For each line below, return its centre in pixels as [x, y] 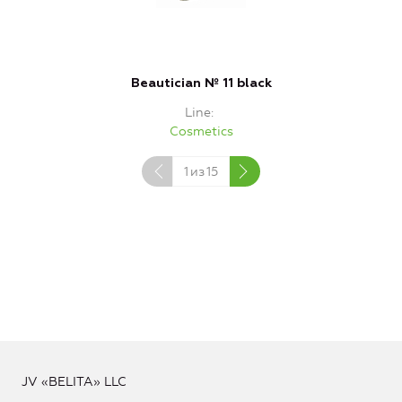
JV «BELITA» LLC [74, 382]
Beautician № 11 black [201, 84]
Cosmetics [201, 132]
